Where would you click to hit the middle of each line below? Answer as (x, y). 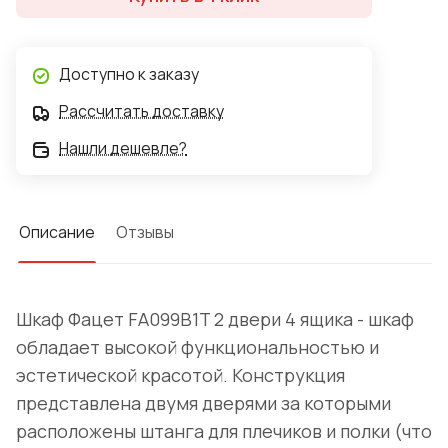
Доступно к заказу (129, 74)
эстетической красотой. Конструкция (180, 375)
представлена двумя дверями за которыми (203, 403)
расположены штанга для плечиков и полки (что (224, 431)
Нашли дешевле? (123, 148)
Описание (57, 232)
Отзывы (145, 232)
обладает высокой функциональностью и (197, 347)
